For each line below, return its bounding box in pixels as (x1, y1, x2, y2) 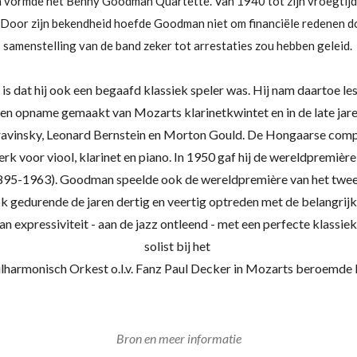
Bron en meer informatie (116, 331, 241, 346)
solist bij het (144, 238, 210, 253)
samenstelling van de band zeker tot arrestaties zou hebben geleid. (2, 38, 355, 53)
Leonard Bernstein (45, 127, 146, 142)
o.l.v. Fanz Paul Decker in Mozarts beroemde (111, 261, 352, 276)
